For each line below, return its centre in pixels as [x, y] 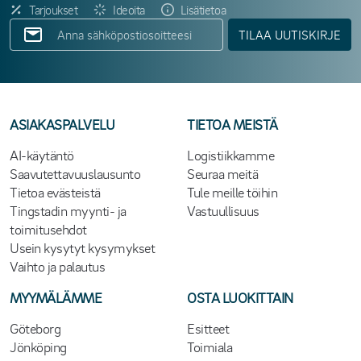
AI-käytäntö [42, 155]
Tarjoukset [54, 10]
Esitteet [208, 328]
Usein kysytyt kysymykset [83, 247]
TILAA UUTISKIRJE [290, 35]
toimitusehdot [48, 229]
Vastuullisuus [223, 210]
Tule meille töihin [232, 192]
